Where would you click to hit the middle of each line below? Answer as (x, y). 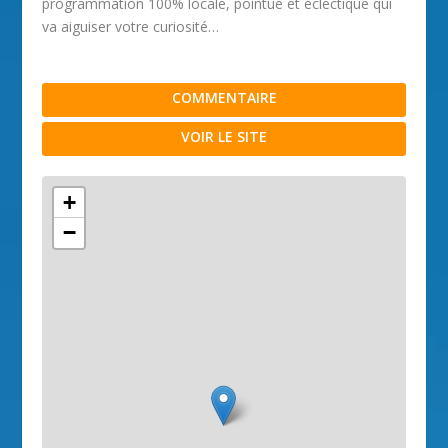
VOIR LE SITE (224, 136)
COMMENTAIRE (224, 97)
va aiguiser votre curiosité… (131, 26)
